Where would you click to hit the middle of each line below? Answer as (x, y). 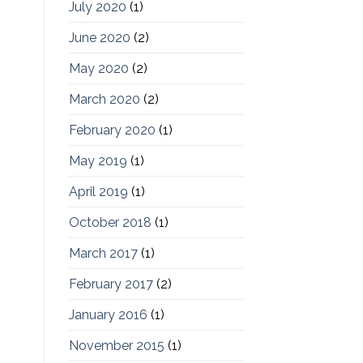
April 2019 (98, 192)
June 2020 (99, 38)
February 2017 (111, 284)
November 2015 (116, 346)
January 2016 (108, 315)
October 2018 (110, 223)
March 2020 (104, 100)
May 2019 (98, 161)
